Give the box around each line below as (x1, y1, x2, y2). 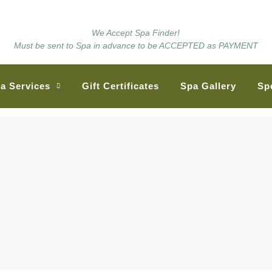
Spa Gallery (180, 81, 236, 91)
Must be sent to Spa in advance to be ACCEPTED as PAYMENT (13, 41, 258, 50)
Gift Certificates (82, 81, 159, 91)
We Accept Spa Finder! (92, 28, 180, 38)
